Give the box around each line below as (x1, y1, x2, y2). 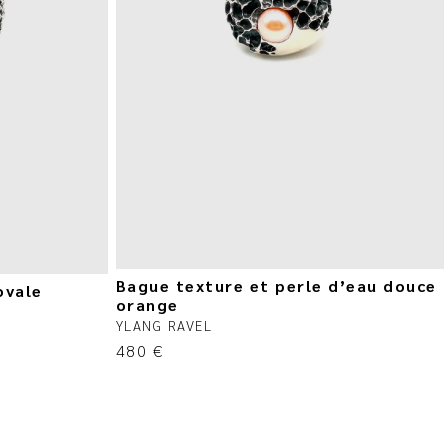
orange (115, 293, 179, 315)
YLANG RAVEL (115, 315, 213, 334)
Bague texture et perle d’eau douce (115, 274, 437, 296)
